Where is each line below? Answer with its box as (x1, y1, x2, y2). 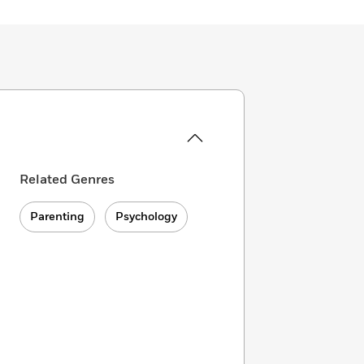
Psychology (115, 209, 177, 224)
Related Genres (19, 171, 115, 188)
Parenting (30, 209, 84, 224)
